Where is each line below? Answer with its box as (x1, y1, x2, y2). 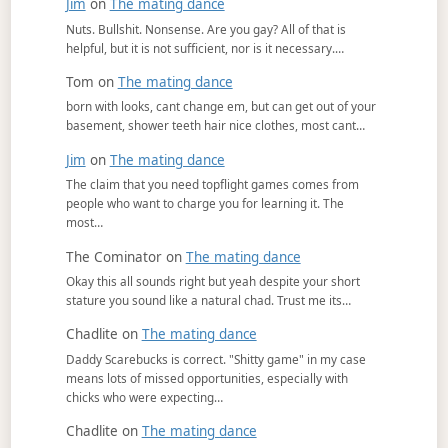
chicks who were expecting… (65, 388, 223, 405)
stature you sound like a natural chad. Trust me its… (65, 291, 351, 308)
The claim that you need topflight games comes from (65, 176, 359, 193)
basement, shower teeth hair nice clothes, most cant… (65, 117, 365, 134)
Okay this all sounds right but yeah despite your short (65, 272, 360, 289)
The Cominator (65, 247, 162, 266)
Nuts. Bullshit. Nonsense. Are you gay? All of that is (65, 20, 346, 37)
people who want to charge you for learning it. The (65, 195, 344, 212)
